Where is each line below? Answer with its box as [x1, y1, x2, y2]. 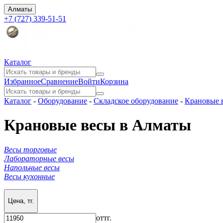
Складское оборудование [94, 97, 178, 105]
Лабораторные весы [4, 154, 74, 163]
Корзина [100, 77, 128, 86]
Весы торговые [4, 145, 57, 154]
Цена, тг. [8, 197, 34, 205]
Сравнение [41, 77, 78, 86]
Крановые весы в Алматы [4, 116, 191, 134]
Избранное [4, 77, 41, 86]
